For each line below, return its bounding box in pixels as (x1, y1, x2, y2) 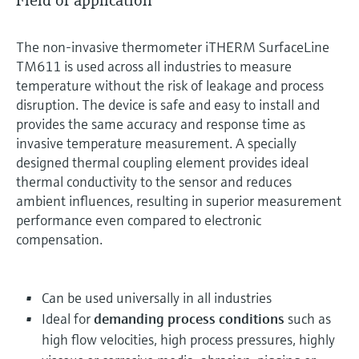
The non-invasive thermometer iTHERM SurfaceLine (16, 37, 329, 56)
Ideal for (42, 309, 94, 328)
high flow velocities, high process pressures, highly (42, 329, 335, 349)
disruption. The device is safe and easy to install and (16, 95, 320, 114)
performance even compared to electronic (16, 210, 261, 229)
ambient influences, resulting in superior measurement (16, 191, 341, 210)
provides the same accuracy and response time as (16, 114, 305, 133)
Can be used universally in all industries (42, 288, 272, 307)
